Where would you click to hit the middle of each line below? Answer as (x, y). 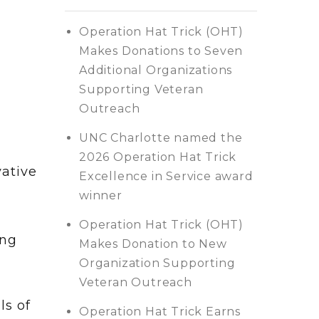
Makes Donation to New (153, 244)
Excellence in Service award (166, 176)
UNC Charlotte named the (161, 137)
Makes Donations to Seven (161, 51)
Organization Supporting (157, 263)
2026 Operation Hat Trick (158, 157)
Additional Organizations (156, 70)
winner (101, 195)
